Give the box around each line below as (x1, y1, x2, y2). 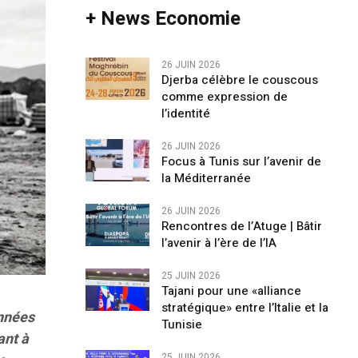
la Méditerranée (161, 169, 251, 187)
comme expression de (161, 88, 288, 105)
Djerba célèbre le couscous (161, 71, 318, 89)
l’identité (161, 105, 210, 122)
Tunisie (161, 316, 209, 333)
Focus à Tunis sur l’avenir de (161, 153, 321, 170)
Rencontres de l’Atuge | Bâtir (161, 217, 322, 235)
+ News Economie (85, 5, 241, 33)
